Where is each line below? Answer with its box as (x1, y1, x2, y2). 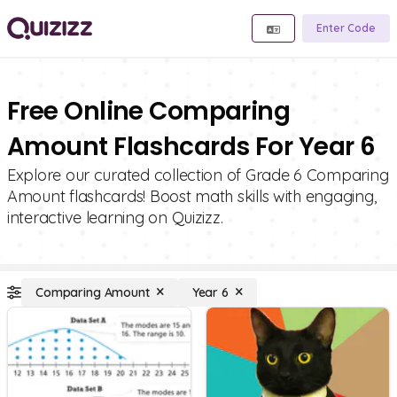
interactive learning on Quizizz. (7, 207, 223, 228)
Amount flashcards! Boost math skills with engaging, (7, 186, 377, 206)
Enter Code (316, 21, 376, 35)
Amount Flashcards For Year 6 (7, 129, 376, 164)
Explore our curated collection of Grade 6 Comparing (7, 165, 389, 185)
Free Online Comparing (7, 94, 291, 128)
